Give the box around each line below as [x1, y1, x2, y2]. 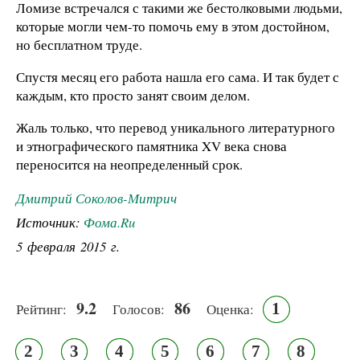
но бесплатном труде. [16, 35, 142, 54]
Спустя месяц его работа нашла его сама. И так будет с [16, 67, 339, 86]
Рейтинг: [16, 300, 67, 319]
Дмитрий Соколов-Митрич [16, 189, 177, 208]
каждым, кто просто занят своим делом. [16, 85, 250, 104]
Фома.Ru [84, 213, 135, 232]
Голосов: [112, 300, 165, 319]
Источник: [16, 213, 84, 232]
